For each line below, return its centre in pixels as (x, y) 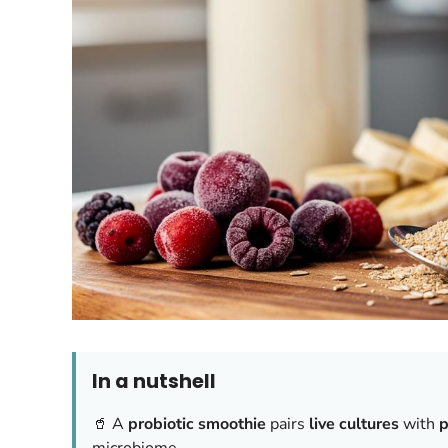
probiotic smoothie (197, 423)
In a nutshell (154, 381)
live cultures (354, 423)
